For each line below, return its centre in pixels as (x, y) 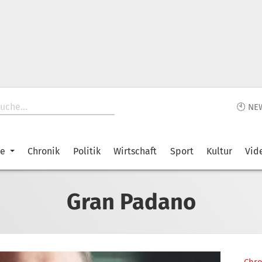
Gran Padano (131, 201)
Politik (87, 151)
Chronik (44, 151)
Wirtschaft (135, 151)
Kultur (219, 151)
